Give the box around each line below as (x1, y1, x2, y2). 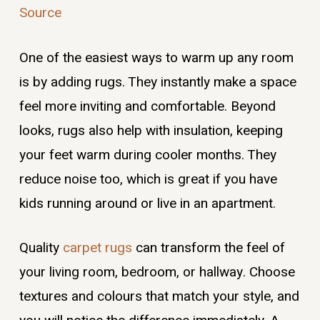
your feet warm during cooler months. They (19, 144, 276, 165)
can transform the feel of (131, 238, 285, 259)
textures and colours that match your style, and (19, 286, 299, 307)
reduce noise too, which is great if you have (19, 169, 277, 189)
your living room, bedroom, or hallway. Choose (19, 262, 295, 283)
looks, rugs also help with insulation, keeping (19, 120, 283, 141)
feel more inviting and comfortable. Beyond (19, 96, 276, 116)
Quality (19, 238, 63, 259)
